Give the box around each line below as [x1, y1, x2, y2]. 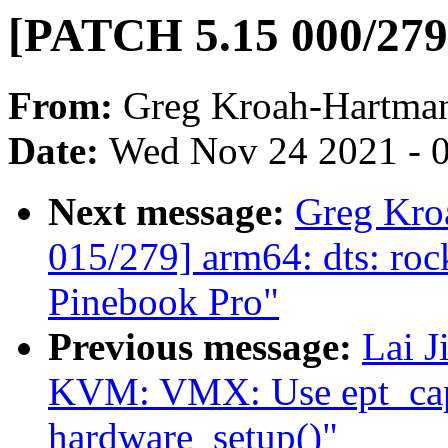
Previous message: [48, 325, 362, 369]
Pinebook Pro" [48, 280, 279, 324]
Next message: [48, 190, 295, 234]
